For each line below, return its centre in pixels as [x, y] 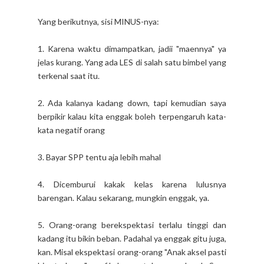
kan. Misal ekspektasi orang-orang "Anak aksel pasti [132, 252]
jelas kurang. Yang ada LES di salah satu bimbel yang [132, 62]
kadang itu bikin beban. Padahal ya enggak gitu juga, [132, 238]
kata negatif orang [71, 130]
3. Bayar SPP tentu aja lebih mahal [99, 157]
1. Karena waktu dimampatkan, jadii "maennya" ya [132, 48]
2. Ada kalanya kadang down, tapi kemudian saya [132, 103]
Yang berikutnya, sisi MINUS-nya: [98, 21]
